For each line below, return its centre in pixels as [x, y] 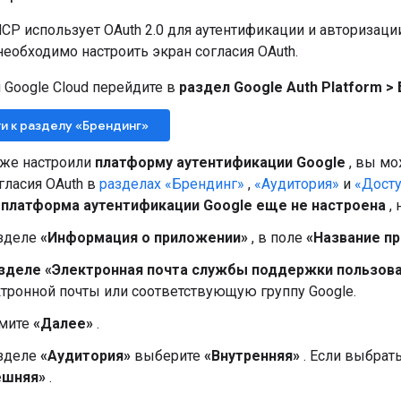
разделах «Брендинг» [172, 183]
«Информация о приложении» [144, 237]
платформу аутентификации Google [220, 162]
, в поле [277, 237]
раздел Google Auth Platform [281, 87]
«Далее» [63, 323]
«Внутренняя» [252, 355]
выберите [167, 355]
